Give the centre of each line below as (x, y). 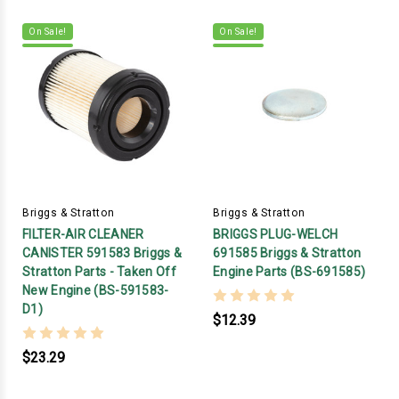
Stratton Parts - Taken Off (99, 272)
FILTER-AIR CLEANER (83, 235)
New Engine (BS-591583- (96, 291)
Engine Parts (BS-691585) (289, 272)
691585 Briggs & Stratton (287, 253)
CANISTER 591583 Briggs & (102, 253)
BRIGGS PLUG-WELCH (276, 235)
